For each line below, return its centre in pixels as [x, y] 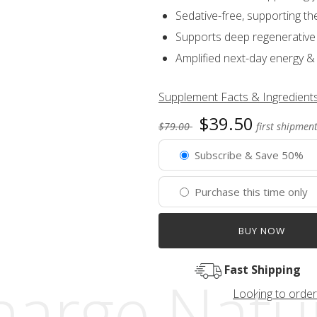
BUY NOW [262, 231]
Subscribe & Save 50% [249, 155]
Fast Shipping [261, 270]
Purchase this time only [251, 192]
